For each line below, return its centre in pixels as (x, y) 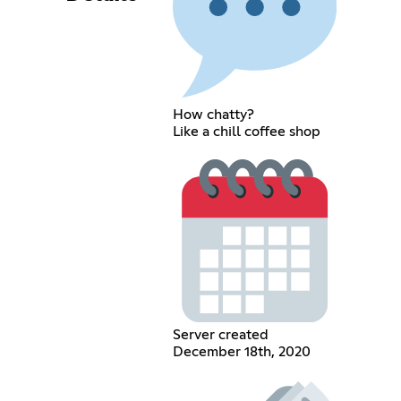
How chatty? (213, 115)
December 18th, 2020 (241, 352)
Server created (220, 335)
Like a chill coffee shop (246, 132)
